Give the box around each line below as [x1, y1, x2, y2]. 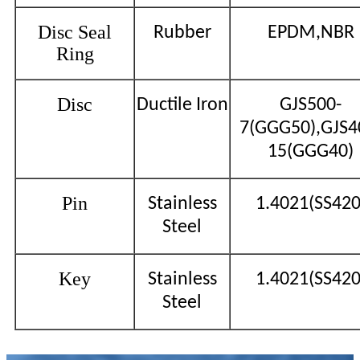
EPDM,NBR [267, 22, 354, 43]
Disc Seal [38, 21, 112, 43]
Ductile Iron [136, 95, 228, 115]
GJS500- [280, 95, 342, 115]
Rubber [153, 22, 211, 43]
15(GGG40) [268, 141, 354, 162]
